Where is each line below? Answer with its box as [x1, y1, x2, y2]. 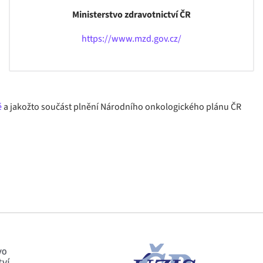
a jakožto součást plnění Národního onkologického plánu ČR [2, 100, 241, 113]
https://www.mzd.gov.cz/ [81, 32, 181, 45]
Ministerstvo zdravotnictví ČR [72, 8, 191, 21]
